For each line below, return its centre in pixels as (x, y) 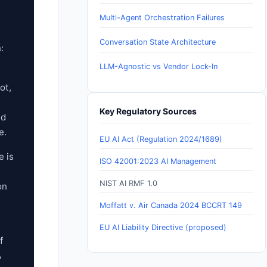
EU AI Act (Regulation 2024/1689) (161, 139)
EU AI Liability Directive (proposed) (163, 227)
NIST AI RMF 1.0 (128, 183)
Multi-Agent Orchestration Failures (162, 17)
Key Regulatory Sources (148, 111)
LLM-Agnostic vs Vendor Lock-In (159, 66)
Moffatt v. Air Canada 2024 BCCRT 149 (171, 205)
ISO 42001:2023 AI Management (158, 161)
